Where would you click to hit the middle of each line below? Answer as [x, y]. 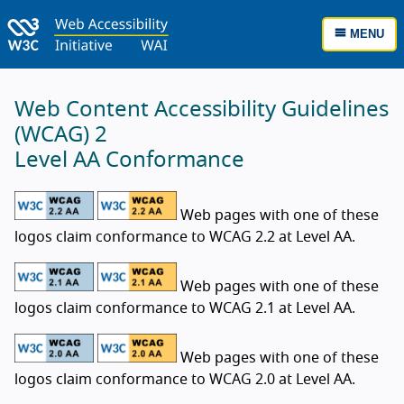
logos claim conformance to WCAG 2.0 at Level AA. [185, 380]
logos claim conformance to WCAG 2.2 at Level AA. [185, 237]
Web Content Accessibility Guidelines [202, 110]
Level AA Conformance [129, 161]
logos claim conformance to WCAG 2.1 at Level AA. [185, 308]
